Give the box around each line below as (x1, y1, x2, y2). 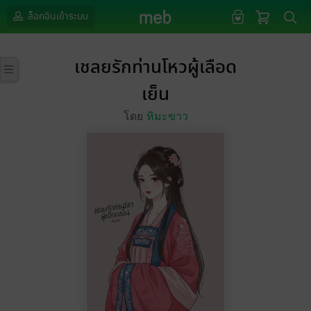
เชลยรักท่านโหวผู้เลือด (74, 54, 237, 81)
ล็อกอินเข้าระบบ (26, 9, 88, 24)
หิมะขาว (146, 110, 188, 122)
